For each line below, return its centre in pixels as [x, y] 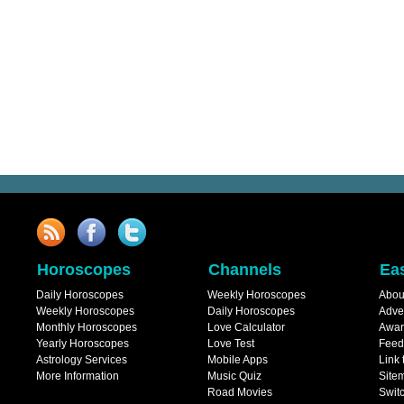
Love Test [231, 344]
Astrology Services [82, 360]
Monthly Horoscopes [87, 327]
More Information [78, 376]
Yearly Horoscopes [83, 344]
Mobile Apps [238, 360]
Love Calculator [246, 327]
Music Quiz [234, 376]
